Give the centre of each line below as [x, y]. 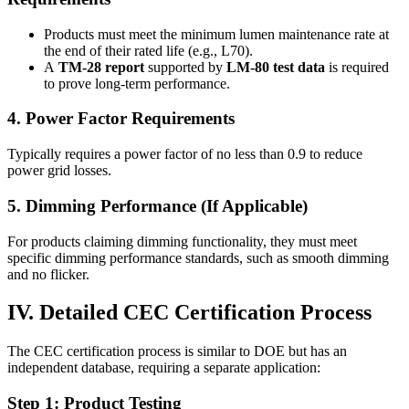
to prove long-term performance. [137, 83]
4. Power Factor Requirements [121, 119]
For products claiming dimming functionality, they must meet [182, 241]
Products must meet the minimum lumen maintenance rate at [216, 34]
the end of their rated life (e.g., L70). [148, 50]
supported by [185, 67]
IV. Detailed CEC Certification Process [189, 313]
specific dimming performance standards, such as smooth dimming [198, 257]
